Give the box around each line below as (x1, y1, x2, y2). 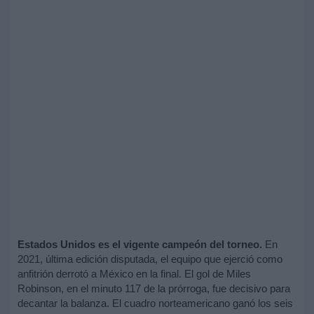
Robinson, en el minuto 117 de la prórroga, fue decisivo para (18, 282, 290, 295)
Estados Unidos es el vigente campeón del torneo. (18, 238, 262, 251)
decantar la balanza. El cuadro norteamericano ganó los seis (18, 297, 293, 310)
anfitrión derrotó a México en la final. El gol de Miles (18, 268, 251, 280)
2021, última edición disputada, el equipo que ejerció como (18, 253, 282, 266)
